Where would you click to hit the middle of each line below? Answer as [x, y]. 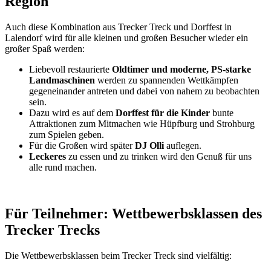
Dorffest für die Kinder [162, 113]
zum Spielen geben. [67, 134]
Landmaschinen [62, 80]
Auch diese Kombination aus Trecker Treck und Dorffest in [118, 27]
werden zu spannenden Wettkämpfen [167, 80]
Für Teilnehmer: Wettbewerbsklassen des [133, 213]
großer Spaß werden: [45, 48]
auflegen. [183, 145]
